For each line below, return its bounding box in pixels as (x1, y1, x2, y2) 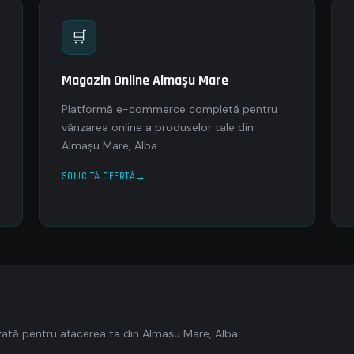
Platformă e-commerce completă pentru (61, 102, 277, 116)
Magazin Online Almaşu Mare (61, 71, 228, 89)
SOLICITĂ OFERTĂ (61, 170, 136, 183)
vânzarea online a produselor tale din (61, 120, 254, 134)
